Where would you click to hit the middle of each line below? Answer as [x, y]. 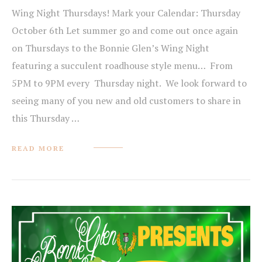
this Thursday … [46, 118]
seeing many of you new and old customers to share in [126, 101]
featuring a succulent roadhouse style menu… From [122, 66]
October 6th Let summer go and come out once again [125, 31]
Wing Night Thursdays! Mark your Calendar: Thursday [126, 13]
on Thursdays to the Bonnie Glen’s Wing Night [111, 48]
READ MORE [38, 149]
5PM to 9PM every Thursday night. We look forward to [129, 83]
